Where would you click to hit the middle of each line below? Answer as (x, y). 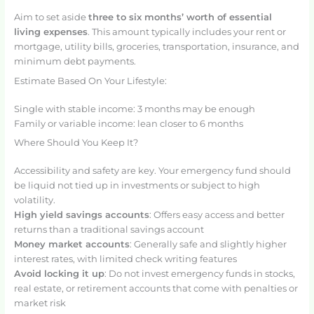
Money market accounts (71, 245)
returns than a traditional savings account (109, 230)
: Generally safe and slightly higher (208, 245)
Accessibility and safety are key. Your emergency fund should (152, 171)
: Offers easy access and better (217, 215)
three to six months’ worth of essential (180, 18)
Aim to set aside (51, 18)
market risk (40, 303)
